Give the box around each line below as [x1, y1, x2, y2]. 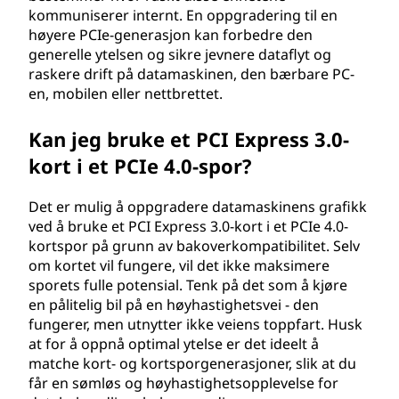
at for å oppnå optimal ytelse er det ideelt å [28, 334, 319, 354]
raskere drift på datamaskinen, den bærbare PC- [28, 64, 354, 84]
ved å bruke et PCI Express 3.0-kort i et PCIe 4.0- [28, 216, 348, 236]
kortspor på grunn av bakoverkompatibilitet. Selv [28, 236, 360, 256]
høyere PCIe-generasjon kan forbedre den [28, 25, 313, 45]
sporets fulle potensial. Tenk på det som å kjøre [28, 275, 347, 295]
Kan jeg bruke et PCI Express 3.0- [28, 126, 349, 152]
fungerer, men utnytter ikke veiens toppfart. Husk [28, 314, 362, 334]
